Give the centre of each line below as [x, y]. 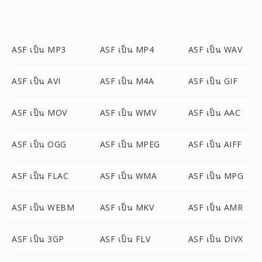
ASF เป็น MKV [127, 207]
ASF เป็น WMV [128, 113]
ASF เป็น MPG [216, 176]
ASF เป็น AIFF [215, 144]
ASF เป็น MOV [39, 113]
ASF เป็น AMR [216, 207]
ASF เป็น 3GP [38, 239]
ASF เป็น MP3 [39, 49]
